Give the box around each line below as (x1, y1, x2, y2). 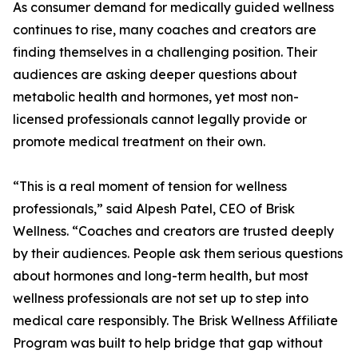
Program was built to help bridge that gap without (13, 335, 323, 352)
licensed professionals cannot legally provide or (13, 111, 307, 128)
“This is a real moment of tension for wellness (13, 178, 287, 195)
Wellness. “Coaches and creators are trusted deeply (13, 223, 334, 240)
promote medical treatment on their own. (13, 133, 265, 150)
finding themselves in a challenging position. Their (13, 44, 317, 61)
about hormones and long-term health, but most (13, 268, 308, 284)
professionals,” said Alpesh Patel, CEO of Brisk (13, 201, 295, 217)
